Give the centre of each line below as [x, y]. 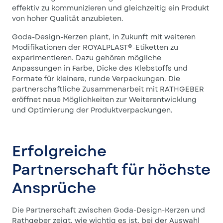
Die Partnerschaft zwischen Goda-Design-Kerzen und [109, 210]
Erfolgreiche [59, 151]
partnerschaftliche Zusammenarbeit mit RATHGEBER [108, 89]
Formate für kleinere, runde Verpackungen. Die [96, 79]
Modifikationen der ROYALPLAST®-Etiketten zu [95, 47]
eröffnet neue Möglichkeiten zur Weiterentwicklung [104, 100]
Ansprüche [56, 188]
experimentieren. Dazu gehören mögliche [87, 58]
